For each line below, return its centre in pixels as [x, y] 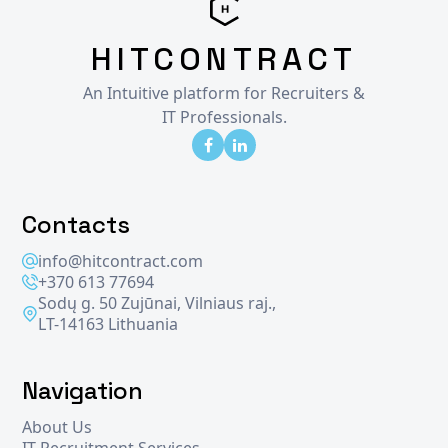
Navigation [83, 390]
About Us [57, 426]
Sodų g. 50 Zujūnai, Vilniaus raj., [157, 302]
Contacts [76, 224]
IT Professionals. [224, 116]
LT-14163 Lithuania [108, 323]
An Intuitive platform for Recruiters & [224, 92]
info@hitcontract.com [121, 260]
